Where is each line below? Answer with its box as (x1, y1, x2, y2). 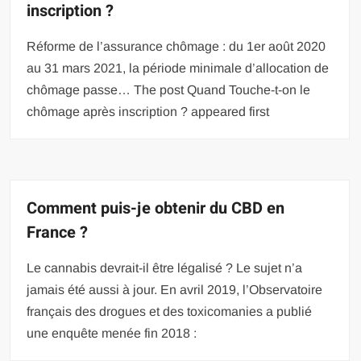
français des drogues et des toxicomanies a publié (27, 304, 313, 318)
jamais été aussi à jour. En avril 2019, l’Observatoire (27, 282, 323, 297)
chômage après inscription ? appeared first (27, 104, 270, 118)
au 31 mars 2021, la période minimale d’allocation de (27, 60, 330, 75)
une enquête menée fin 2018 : (27, 326, 197, 340)
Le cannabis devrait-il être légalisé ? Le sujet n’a (27, 260, 303, 275)
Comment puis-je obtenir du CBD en (27, 196, 285, 220)
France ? (27, 220, 89, 244)
